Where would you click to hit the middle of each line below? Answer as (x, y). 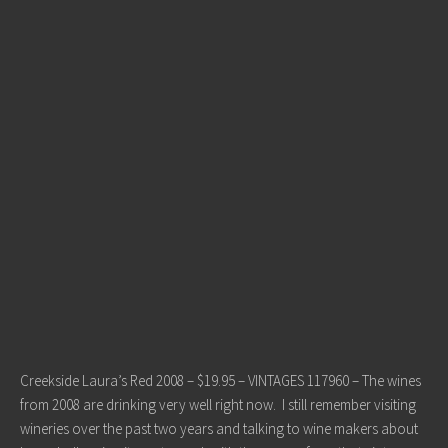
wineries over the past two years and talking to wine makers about (219, 428)
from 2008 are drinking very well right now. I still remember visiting (218, 404)
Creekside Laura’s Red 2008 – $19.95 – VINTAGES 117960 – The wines (220, 380)
